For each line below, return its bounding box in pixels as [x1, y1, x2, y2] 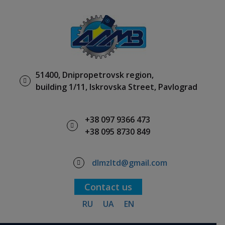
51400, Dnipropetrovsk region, [35, 69, 154, 80]
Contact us [84, 181, 132, 193]
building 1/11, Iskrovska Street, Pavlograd [35, 81, 197, 92]
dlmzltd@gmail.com [91, 157, 167, 168]
